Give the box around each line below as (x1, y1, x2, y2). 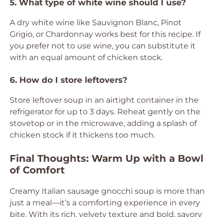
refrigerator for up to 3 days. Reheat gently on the (10, 107, 201, 116)
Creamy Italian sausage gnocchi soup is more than (10, 186, 205, 196)
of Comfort (10, 164, 65, 176)
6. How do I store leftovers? (10, 75, 127, 85)
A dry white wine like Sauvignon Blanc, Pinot (10, 18, 182, 27)
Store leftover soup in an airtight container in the (10, 95, 199, 105)
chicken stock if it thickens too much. (10, 130, 155, 139)
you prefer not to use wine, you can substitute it (10, 41, 196, 50)
